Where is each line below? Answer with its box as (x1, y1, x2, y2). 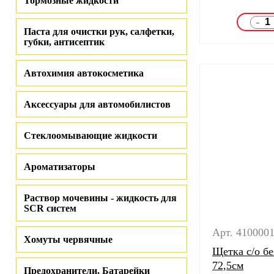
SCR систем (24, 203, 76, 213)
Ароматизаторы (24, 161, 95, 172)
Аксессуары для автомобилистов (24, 99, 171, 109)
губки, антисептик (24, 37, 105, 47)
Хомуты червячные (24, 234, 113, 245)
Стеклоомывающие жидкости (24, 130, 157, 141)
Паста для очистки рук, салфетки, (24, 26, 174, 37)
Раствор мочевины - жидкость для (24, 193, 177, 203)
